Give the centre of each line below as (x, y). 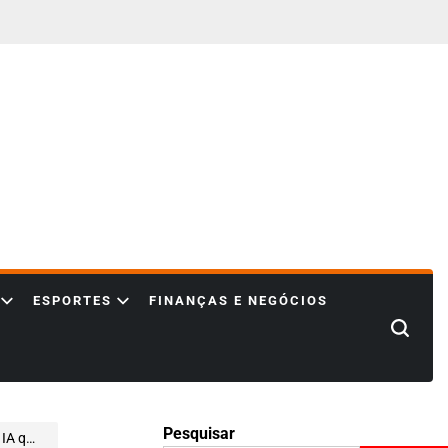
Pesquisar (199, 433)
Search (414, 334)
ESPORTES (72, 300)
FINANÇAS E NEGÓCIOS (238, 300)
